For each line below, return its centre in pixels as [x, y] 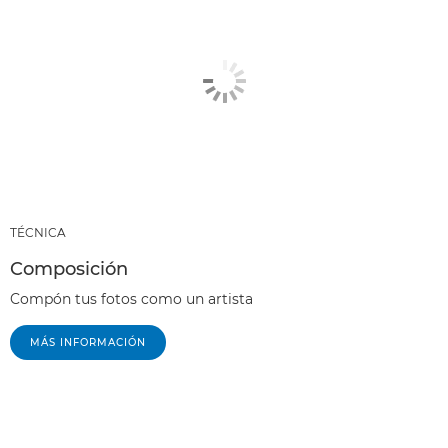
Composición [69, 268]
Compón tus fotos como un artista [131, 298]
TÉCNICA [38, 232]
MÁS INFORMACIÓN [88, 342]
